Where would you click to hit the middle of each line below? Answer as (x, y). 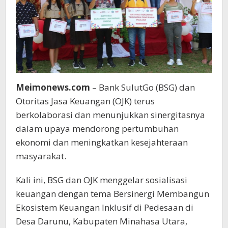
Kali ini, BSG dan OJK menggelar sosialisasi (102, 180)
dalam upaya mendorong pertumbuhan (97, 129)
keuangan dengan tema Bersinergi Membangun (112, 194)
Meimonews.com (53, 88)
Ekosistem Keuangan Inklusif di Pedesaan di (105, 208)
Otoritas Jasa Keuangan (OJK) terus (85, 101)
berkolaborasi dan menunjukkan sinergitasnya (110, 115)
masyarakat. (41, 156)
